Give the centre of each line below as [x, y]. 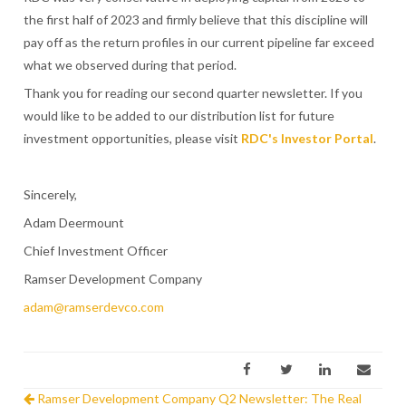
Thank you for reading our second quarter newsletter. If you [193, 93]
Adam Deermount [74, 222]
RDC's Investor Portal [308, 139]
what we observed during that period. [130, 65]
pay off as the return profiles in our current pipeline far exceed [199, 43]
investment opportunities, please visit [133, 139]
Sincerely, [51, 194]
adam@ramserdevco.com [94, 306]
